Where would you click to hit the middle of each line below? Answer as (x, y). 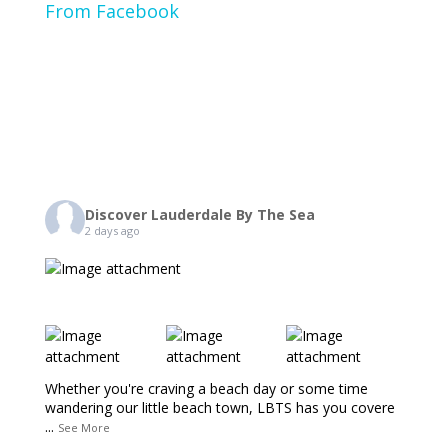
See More (83, 427)
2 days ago (112, 230)
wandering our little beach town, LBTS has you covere (219, 407)
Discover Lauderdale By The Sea (199, 214)
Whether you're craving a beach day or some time (206, 388)
